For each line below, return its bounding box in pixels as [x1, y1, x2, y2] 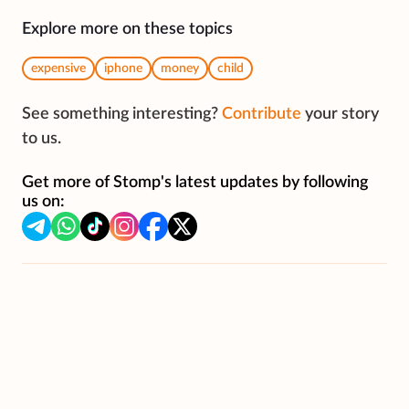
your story [305, 106, 379, 123]
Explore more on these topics [22, 21, 233, 38]
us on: [22, 194, 65, 211]
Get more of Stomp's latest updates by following [22, 174, 368, 192]
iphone [104, 62, 142, 76]
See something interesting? [22, 106, 218, 123]
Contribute [222, 106, 301, 123]
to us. [22, 131, 61, 148]
